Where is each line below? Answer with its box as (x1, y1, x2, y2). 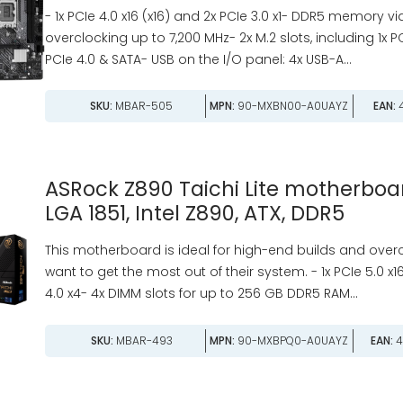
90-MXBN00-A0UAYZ (235, 98, 349, 114)
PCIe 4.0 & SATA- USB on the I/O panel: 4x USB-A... (44, 49, 352, 68)
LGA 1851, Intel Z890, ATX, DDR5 (44, 199, 345, 228)
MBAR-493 (112, 332, 173, 348)
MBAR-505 (112, 98, 174, 114)
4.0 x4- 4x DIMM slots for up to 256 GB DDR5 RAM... (44, 284, 358, 303)
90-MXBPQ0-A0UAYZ (235, 332, 349, 348)
